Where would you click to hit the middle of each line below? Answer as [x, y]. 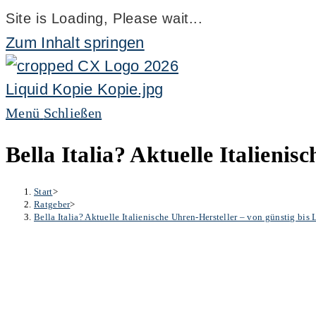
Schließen [73, 113]
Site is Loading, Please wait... [104, 18]
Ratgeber [52, 204]
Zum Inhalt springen [75, 43]
